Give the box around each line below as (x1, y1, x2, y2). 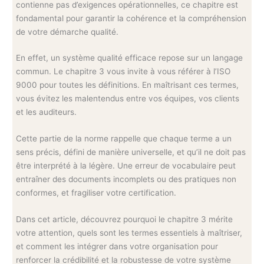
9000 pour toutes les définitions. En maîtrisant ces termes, (16, 80, 239, 90)
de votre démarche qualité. (16, 27, 119, 37)
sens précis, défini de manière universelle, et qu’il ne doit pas (16, 147, 246, 157)
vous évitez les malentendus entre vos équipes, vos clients (16, 94, 240, 104)
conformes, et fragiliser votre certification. (16, 188, 177, 198)
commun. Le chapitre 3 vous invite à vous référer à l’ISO (16, 67, 231, 77)
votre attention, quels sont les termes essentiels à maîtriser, (16, 228, 243, 238)
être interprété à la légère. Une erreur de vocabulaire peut (16, 161, 236, 171)
